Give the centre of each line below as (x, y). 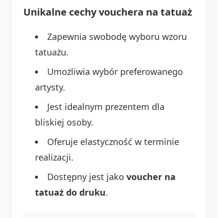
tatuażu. (52, 52)
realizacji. (54, 157)
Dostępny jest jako (87, 176)
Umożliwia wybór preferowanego (115, 71)
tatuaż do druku (70, 192)
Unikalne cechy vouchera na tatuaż (108, 12)
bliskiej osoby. (64, 122)
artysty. (50, 87)
